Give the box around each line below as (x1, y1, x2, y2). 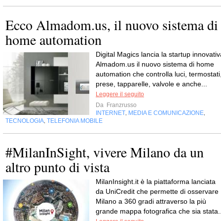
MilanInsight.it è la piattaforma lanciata (96, 178, 216, 185)
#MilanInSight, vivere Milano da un (5, 143, 204, 161)
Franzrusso (105, 102, 137, 109)
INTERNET (96, 110, 125, 116)
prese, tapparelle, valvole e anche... (96, 80, 207, 88)
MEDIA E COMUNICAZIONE (128, 110, 204, 116)
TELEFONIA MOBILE (47, 117, 103, 124)
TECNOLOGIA (5, 117, 44, 124)
